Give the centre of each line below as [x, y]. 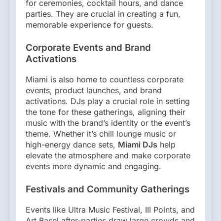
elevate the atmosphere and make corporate [108, 155]
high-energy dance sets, [72, 144]
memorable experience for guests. [90, 25]
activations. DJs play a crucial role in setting [108, 101]
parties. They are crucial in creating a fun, [103, 14]
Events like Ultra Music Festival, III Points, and [110, 209]
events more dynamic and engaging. [93, 166]
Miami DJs [138, 144]
